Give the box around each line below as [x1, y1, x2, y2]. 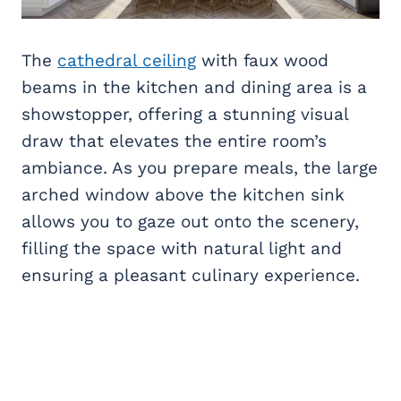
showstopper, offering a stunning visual [21, 103, 348, 124]
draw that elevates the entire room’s [21, 130, 327, 151]
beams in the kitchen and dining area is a [21, 76, 367, 98]
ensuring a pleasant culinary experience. [21, 264, 360, 286]
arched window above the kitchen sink [21, 183, 345, 205]
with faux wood [196, 49, 328, 71]
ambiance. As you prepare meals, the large [21, 157, 378, 178]
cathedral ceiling [57, 49, 196, 71]
